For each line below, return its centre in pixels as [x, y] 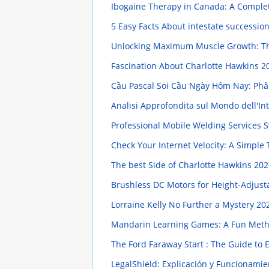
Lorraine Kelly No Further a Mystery [183, 205]
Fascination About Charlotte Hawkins [186, 66]
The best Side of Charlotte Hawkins [182, 165]
